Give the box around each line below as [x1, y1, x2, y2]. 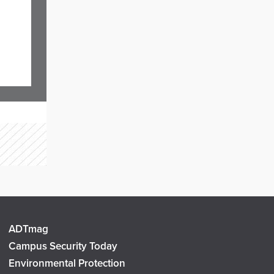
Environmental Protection [8, 257, 125, 270]
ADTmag [8, 223, 48, 235]
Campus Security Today [8, 240, 117, 253]
